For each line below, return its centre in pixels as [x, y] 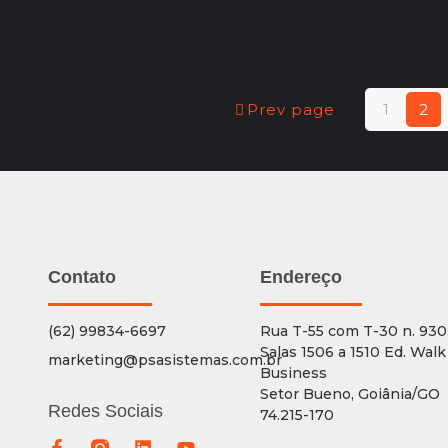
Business [294, 372]
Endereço [301, 276]
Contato [81, 276]
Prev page [291, 109]
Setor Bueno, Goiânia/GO [350, 393]
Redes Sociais [105, 410]
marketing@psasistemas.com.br [164, 359]
